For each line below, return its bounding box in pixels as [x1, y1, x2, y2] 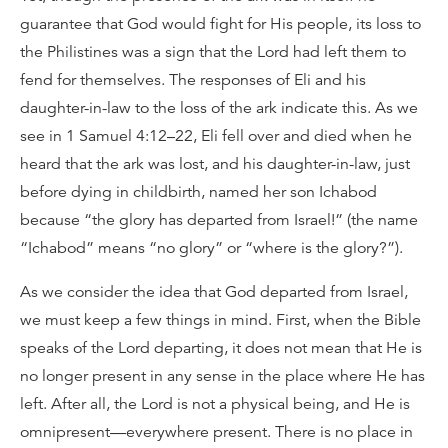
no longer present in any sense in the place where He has [20, 366, 425, 386]
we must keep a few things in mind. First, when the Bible [20, 310, 421, 330]
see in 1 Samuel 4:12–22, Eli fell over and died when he [20, 126, 412, 146]
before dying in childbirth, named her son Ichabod [20, 182, 377, 202]
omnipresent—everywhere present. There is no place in [20, 422, 413, 442]
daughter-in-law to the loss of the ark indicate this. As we [20, 98, 418, 118]
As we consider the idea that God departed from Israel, [20, 282, 408, 302]
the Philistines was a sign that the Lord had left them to [20, 42, 406, 62]
